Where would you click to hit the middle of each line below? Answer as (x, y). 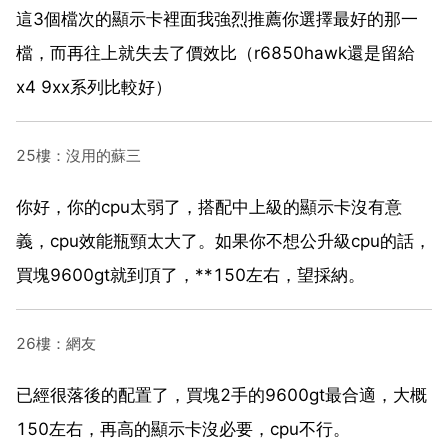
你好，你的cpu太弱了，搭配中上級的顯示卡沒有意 (209, 206)
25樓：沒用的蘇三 (78, 155)
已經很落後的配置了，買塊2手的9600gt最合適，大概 (221, 394)
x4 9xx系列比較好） (94, 86)
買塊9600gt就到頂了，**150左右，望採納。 (190, 274)
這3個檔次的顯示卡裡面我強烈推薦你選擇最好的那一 (217, 18)
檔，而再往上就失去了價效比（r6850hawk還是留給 (215, 52)
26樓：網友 (56, 343)
